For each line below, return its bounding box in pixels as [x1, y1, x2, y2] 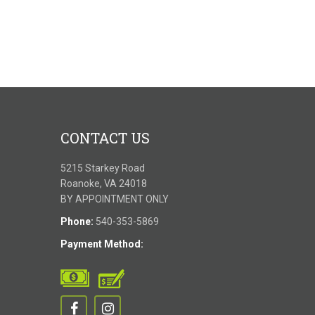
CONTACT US [60, 129, 150, 147]
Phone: [60, 216, 94, 227]
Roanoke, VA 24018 [60, 178, 147, 189]
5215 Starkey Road [60, 162, 145, 174]
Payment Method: [60, 238, 143, 250]
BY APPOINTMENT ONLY [60, 193, 169, 205]
